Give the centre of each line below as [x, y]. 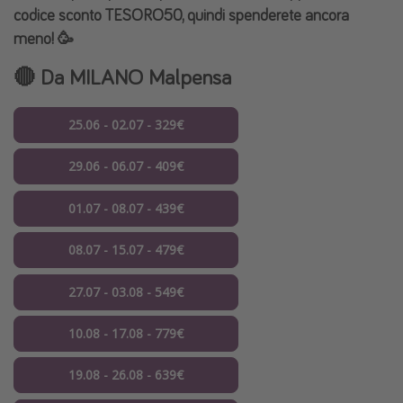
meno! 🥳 [44, 38]
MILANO [106, 76]
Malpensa [187, 76]
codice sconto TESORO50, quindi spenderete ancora [181, 14]
